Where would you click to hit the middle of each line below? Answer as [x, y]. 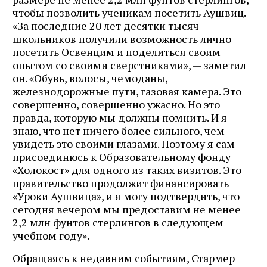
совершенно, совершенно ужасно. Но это [116, 104]
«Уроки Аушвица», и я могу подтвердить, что [126, 196]
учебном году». [51, 235]
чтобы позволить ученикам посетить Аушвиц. [129, 12]
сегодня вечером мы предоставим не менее [127, 209]
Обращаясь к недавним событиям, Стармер [124, 258]
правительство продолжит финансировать [121, 183]
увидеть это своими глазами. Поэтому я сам [124, 143]
